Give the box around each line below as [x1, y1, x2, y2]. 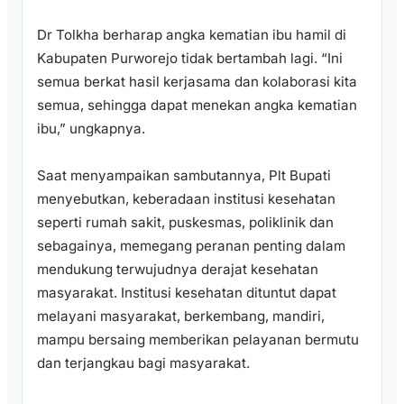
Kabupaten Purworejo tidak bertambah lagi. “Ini [37, 49, 343, 67]
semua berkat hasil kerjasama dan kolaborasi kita [37, 72, 357, 90]
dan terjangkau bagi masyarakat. [37, 353, 250, 372]
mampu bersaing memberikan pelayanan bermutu [37, 330, 359, 348]
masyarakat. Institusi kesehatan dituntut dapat [37, 283, 336, 301]
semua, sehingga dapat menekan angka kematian [37, 96, 357, 114]
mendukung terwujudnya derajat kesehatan [37, 260, 318, 278]
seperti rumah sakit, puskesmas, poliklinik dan [37, 213, 334, 231]
